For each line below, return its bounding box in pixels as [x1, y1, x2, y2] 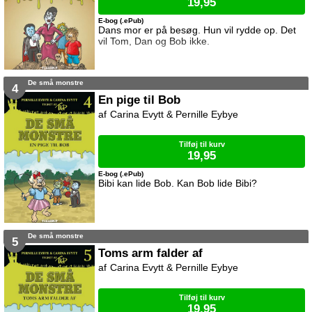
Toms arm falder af [98, 246, 203, 260]
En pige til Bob [98, 93, 181, 107]
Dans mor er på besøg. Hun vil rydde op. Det [98, 24, 297, 36]
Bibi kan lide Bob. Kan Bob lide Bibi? [98, 178, 258, 189]
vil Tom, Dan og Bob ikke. [98, 36, 210, 47]
